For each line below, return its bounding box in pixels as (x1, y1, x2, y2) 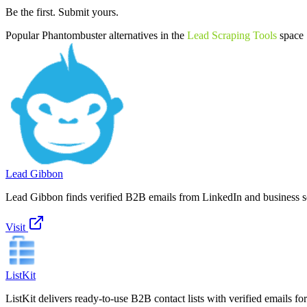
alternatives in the (106, 29, 184, 41)
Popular (5, 29, 42, 41)
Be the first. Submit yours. (5, 5, 119, 18)
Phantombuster (42, 29, 106, 41)
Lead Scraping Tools (187, 29, 277, 41)
